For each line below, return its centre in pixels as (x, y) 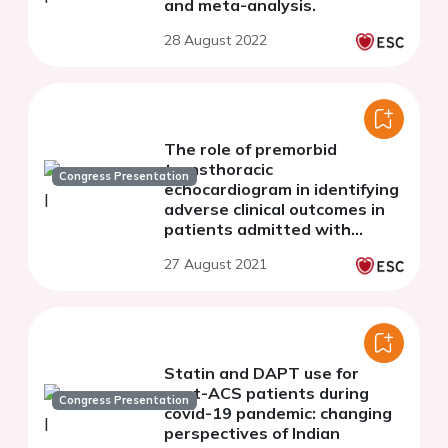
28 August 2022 (215, 40)
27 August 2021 (215, 264)
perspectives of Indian (252, 433)
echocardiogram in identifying (281, 189)
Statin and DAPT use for (261, 373)
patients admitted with (257, 229)
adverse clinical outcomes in (274, 209)
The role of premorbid (250, 149)
